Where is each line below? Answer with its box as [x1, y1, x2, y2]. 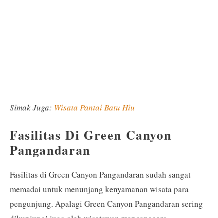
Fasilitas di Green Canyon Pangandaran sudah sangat [10, 168, 191, 180]
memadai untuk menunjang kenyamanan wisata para [10, 183, 189, 195]
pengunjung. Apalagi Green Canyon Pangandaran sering [10, 198, 203, 209]
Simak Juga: [10, 102, 54, 113]
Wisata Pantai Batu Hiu [54, 102, 135, 113]
